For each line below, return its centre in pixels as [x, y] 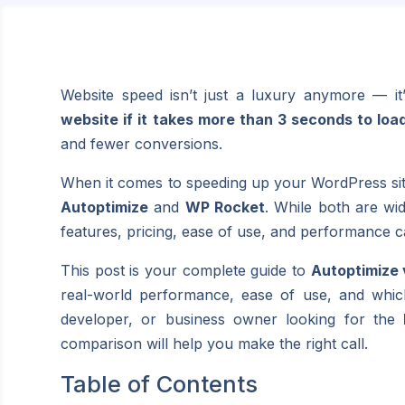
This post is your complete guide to [186, 270]
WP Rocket [225, 207]
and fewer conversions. [142, 143]
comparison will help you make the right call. [215, 343]
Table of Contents [160, 383]
